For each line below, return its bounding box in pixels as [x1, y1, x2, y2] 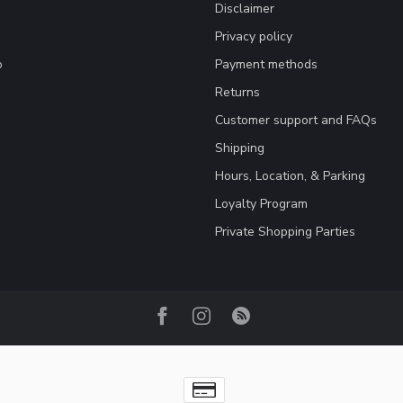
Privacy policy [215, 27, 292, 45]
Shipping [215, 139, 264, 157]
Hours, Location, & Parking [215, 166, 365, 184]
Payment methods [215, 55, 318, 73]
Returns [215, 83, 260, 101]
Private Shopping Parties [215, 222, 355, 240]
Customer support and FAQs [215, 111, 377, 129]
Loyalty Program [215, 194, 308, 212]
